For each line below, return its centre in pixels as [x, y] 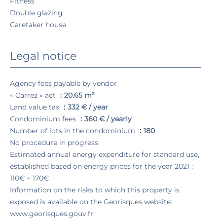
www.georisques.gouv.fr [52, 214]
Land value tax [36, 107]
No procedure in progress [54, 143]
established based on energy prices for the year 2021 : [101, 166]
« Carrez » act [34, 95]
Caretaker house [38, 25]
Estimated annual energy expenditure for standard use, [105, 154]
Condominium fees [44, 119]
